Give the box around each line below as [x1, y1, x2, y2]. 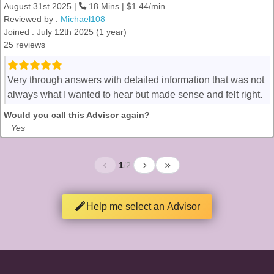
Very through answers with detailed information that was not [7, 75, 264, 85]
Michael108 [61, 14, 105, 24]
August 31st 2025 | [4, 1, 79, 11]
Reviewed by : [4, 14, 61, 24]
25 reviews [4, 40, 45, 50]
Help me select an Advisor [86, 201, 200, 212]
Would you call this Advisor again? [4, 110, 150, 120]
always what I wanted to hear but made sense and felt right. [7, 89, 262, 100]
